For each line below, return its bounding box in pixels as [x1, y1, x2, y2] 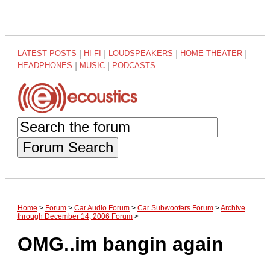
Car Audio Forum [74, 203, 130, 212]
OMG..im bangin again [17, 233, 224, 256]
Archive [221, 203, 245, 212]
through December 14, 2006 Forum [17, 212, 133, 221]
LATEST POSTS [17, 49, 77, 58]
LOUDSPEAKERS [108, 49, 173, 58]
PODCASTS [112, 61, 155, 70]
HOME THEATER [180, 49, 242, 58]
